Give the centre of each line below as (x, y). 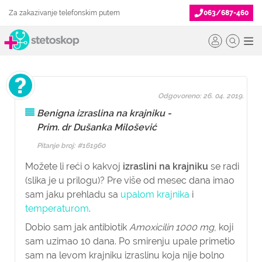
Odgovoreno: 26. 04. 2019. (201, 96)
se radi (224, 166)
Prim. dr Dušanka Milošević (97, 127)
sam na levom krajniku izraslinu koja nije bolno (125, 255)
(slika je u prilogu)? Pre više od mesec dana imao (130, 180)
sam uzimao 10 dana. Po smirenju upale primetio (130, 241)
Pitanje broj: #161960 (71, 146)
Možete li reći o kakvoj (74, 166)
